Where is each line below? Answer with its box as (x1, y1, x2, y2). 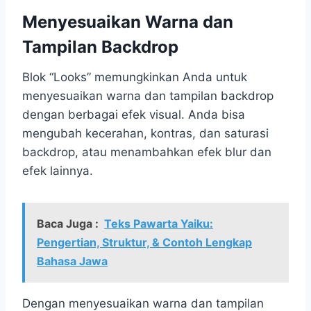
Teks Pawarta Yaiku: (104, 216, 213, 230)
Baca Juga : (37, 216, 99, 230)
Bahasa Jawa (37, 253, 108, 268)
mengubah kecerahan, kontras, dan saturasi (22, 126, 269, 140)
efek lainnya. (22, 163, 93, 178)
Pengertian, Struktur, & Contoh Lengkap (37, 235, 252, 249)
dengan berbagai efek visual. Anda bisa (22, 107, 245, 121)
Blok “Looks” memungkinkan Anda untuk (22, 69, 247, 84)
